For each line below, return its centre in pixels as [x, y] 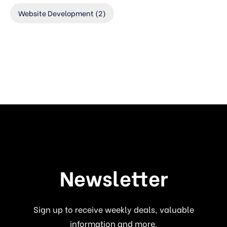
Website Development [56, 13]
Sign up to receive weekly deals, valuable [113, 209]
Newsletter [113, 177]
